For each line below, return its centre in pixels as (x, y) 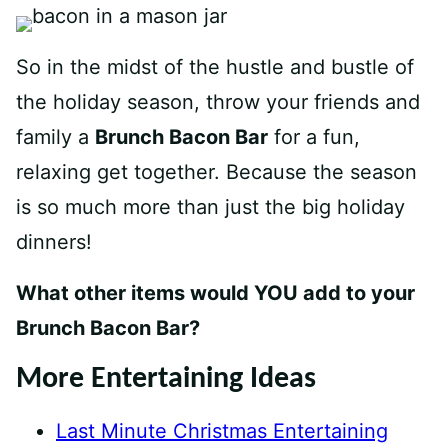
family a (55, 137)
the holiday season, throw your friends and (218, 102)
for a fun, (314, 137)
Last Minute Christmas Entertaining (222, 431)
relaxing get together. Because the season (216, 172)
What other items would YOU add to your (215, 293)
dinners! (54, 242)
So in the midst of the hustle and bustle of (215, 67)
